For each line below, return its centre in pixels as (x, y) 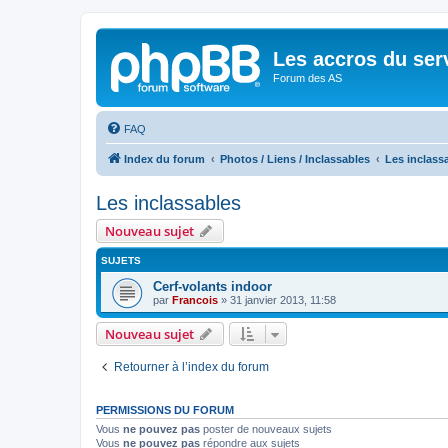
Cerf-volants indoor (212, 286)
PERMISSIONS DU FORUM (165, 409)
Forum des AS (307, 78)
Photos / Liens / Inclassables (295, 158)
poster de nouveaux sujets (266, 428)
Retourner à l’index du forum (191, 366)
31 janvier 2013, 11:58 (283, 299)
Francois (195, 299)
